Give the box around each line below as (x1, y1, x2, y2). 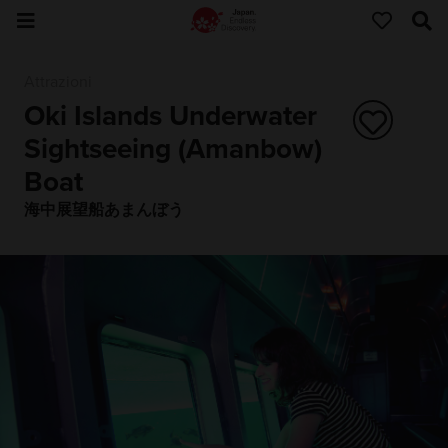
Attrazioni (23, 72, 92, 93)
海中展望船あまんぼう (23, 199, 184, 220)
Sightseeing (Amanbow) (23, 131, 322, 166)
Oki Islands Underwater (23, 98, 317, 133)
